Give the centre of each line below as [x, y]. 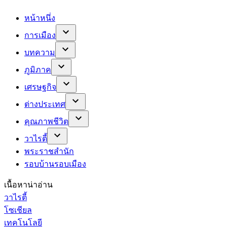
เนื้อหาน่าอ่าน [28, 184]
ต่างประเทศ [45, 104]
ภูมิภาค [38, 69]
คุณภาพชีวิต [46, 121]
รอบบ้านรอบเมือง [55, 164]
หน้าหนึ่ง [40, 18]
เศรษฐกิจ [40, 87]
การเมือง [40, 35]
